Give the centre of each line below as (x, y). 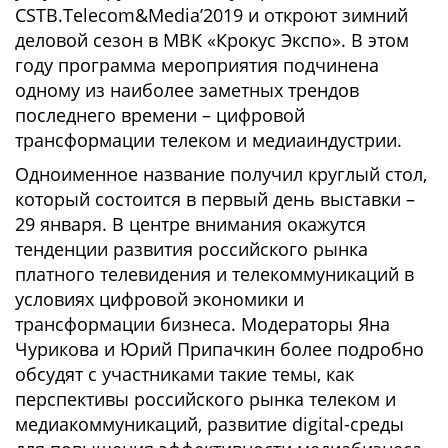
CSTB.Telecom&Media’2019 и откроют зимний (211, 15)
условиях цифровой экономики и (159, 299)
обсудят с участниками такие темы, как (184, 374)
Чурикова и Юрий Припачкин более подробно (219, 349)
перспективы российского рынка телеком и (205, 399)
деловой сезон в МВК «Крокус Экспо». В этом (212, 40)
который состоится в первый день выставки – (215, 199)
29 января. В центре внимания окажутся (190, 224)
